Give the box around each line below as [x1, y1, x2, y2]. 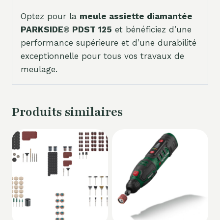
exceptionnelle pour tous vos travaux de [21, 51, 184, 61]
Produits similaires [12, 104, 123, 121]
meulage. [21, 64, 57, 75]
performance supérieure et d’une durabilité [21, 38, 196, 48]
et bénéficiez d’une [112, 25, 192, 35]
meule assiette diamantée [80, 11, 192, 22]
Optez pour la [21, 11, 80, 22]
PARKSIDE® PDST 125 [21, 25, 112, 35]
